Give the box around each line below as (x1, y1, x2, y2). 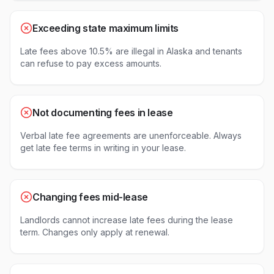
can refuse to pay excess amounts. (20, 58, 161, 68)
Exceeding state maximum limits (32, 22, 179, 34)
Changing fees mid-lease (32, 191, 148, 203)
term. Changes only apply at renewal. (20, 227, 169, 237)
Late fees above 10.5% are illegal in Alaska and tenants (20, 46, 242, 56)
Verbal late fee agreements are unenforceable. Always (20, 130, 242, 141)
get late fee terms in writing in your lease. (20, 143, 186, 153)
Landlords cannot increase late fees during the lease (20, 215, 233, 225)
